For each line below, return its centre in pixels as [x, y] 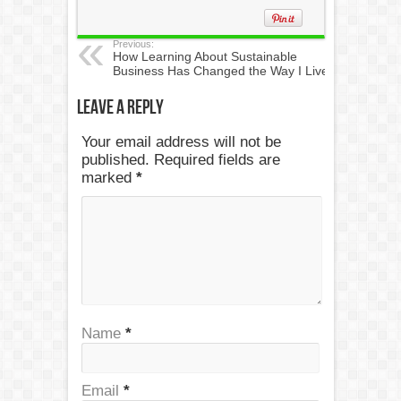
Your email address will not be [181, 142]
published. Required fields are [180, 160]
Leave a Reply [120, 108]
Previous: [133, 44]
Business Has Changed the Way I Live [220, 71]
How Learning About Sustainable [205, 56]
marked [108, 178]
